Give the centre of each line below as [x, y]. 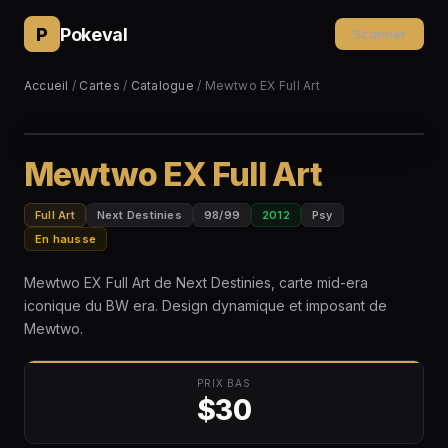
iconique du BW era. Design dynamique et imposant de [205, 305]
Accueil [46, 85]
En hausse [65, 239]
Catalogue [162, 85]
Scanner [379, 34]
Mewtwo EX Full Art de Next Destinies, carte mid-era [196, 282]
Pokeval [94, 34]
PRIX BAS [224, 383]
